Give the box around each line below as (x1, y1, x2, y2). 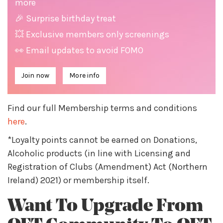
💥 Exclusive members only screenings (15, 29, 169, 40)
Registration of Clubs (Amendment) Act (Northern (7, 161, 208, 172)
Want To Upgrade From (7, 198, 203, 216)
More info (69, 71, 100, 80)
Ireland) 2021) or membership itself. (7, 175, 149, 186)
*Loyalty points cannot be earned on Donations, (7, 134, 197, 145)
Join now (21, 71, 49, 80)
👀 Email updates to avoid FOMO (15, 45, 143, 56)
